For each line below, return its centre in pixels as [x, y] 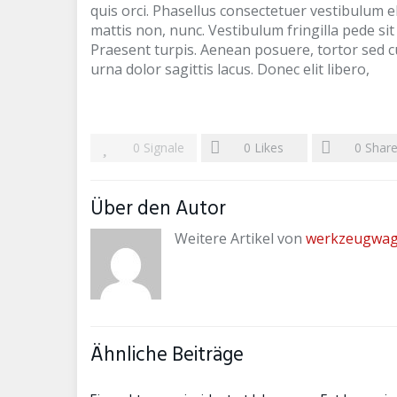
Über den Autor [158, 209]
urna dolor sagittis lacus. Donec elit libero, [230, 69]
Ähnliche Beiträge [167, 355]
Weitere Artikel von [240, 238]
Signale [164, 148]
